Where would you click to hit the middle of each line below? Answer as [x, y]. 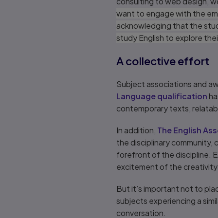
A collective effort [163, 61]
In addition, [137, 130]
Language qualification [162, 96]
